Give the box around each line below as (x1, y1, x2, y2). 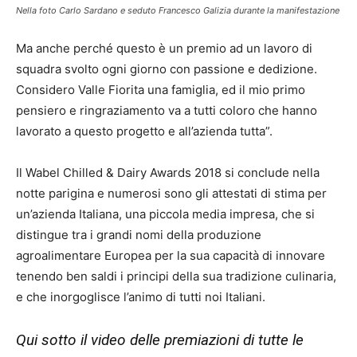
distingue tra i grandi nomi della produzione (16, 227, 261, 243)
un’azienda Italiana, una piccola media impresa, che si (16, 206, 315, 222)
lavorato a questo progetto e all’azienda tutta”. (16, 124, 273, 139)
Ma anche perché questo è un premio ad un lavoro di (16, 41, 312, 57)
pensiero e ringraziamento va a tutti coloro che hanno (16, 103, 317, 119)
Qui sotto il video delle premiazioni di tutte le (16, 331, 304, 350)
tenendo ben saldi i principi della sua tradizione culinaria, (16, 269, 336, 284)
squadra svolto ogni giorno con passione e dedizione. (16, 61, 317, 77)
